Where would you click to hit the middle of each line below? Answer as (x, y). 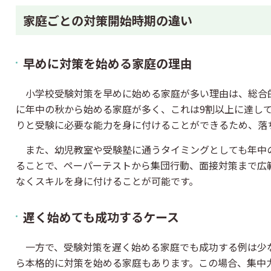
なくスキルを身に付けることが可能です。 (107, 181)
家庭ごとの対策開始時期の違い (108, 20)
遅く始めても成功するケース (101, 217)
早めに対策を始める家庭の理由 (108, 63)
